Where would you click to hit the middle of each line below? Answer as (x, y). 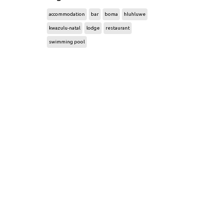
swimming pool (67, 42)
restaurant (117, 28)
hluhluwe (134, 14)
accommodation (67, 14)
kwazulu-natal (64, 28)
